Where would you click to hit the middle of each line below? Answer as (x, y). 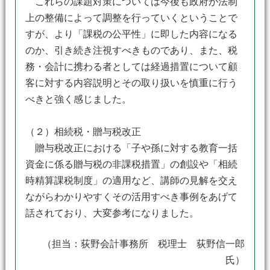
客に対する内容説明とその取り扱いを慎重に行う (131, 83)
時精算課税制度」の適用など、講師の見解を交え (131, 181)
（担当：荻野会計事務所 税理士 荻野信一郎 (139, 244)
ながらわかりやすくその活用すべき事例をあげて (131, 197)
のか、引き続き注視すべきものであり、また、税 (131, 50)
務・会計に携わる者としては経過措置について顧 (131, 67)
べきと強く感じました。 (78, 99)
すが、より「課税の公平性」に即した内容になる (131, 34)
